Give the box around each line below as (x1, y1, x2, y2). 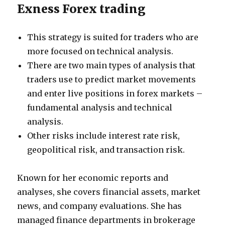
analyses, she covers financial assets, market (17, 187, 201, 197)
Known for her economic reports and (17, 173, 169, 183)
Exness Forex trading (17, 2, 146, 16)
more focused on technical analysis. (27, 46, 174, 56)
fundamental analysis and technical (27, 102, 173, 113)
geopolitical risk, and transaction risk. (27, 145, 185, 155)
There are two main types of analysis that (27, 60, 196, 70)
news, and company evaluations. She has (17, 201, 182, 211)
